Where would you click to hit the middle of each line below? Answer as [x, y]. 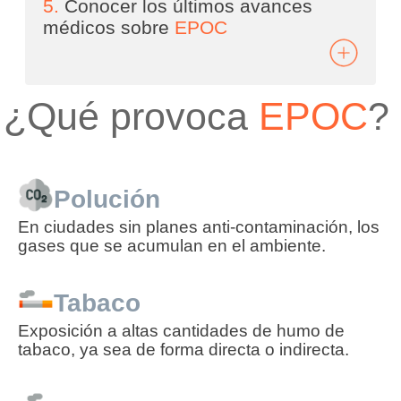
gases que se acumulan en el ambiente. [172, 245]
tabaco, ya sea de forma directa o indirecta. [184, 350]
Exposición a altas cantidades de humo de [182, 331]
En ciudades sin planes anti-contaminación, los [199, 226]
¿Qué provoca [132, 116]
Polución [107, 200]
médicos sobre [109, 27]
